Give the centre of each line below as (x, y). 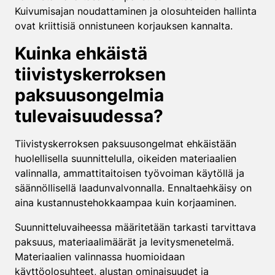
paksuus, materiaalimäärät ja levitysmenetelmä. (124, 242)
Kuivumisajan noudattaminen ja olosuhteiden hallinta (136, 11)
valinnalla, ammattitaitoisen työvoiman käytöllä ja (130, 173)
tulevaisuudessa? (89, 116)
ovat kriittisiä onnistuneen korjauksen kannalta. (124, 26)
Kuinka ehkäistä (81, 53)
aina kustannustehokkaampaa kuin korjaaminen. (126, 203)
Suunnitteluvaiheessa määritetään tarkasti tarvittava (135, 227)
